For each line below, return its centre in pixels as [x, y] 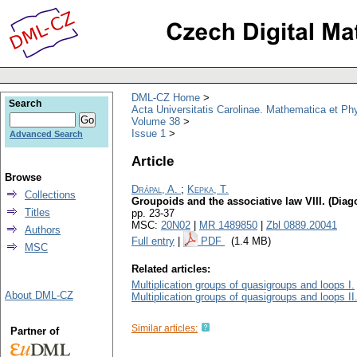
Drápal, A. [155, 190]
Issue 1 [149, 133]
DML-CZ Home [166, 97]
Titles [37, 212]
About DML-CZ [39, 295]
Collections [50, 195]
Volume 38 [156, 121]
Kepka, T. [208, 190]
